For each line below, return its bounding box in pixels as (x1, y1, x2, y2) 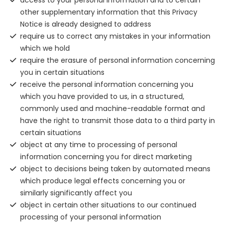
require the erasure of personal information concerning (20, 55, 215, 66)
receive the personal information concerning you (20, 79, 193, 90)
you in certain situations (20, 67, 104, 78)
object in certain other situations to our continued (20, 200, 196, 210)
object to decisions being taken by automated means (20, 164, 210, 174)
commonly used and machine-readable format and (20, 103, 205, 114)
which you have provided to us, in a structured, (20, 91, 184, 102)
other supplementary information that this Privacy (20, 7, 197, 18)
